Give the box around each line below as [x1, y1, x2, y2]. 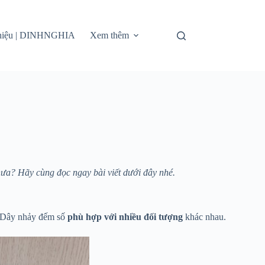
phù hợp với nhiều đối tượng [67, 211, 183, 222]
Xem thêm [90, 30, 130, 40]
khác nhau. [183, 211, 226, 222]
